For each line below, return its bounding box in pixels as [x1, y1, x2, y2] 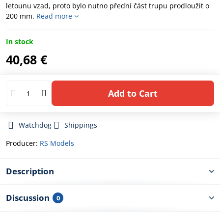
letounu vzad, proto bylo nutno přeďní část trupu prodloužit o [6, 1, 209, 11]
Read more [36, 11, 72, 21]
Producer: [6, 138, 40, 148]
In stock [6, 37, 33, 47]
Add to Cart [113, 87, 158, 99]
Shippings [64, 120, 97, 130]
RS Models [40, 138, 74, 148]
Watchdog [19, 120, 52, 130]
